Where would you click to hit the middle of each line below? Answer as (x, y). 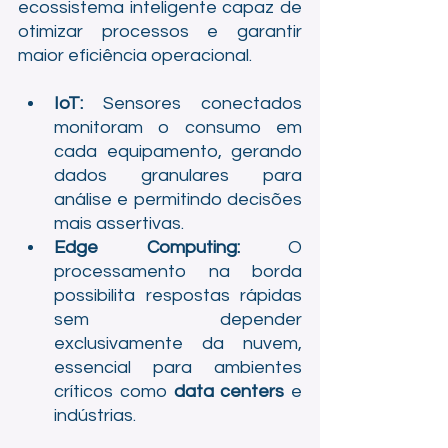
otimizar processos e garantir (160, 31)
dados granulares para (178, 175)
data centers (229, 391)
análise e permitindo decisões (178, 199)
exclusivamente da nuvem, (178, 343)
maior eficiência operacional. (135, 55)
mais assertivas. (119, 223)
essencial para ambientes (178, 367)
